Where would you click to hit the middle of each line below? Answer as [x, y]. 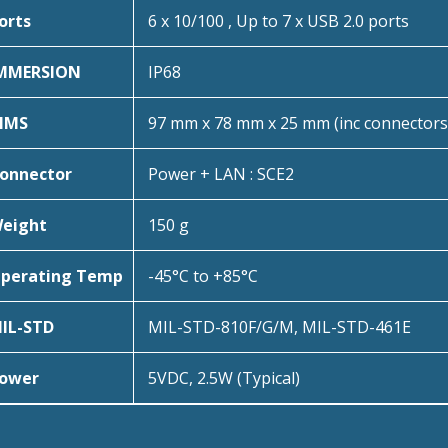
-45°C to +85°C [202, 276]
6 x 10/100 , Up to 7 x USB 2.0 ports [278, 21]
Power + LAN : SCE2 [220, 174]
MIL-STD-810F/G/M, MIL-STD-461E [279, 327]
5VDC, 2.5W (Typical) [223, 378]
